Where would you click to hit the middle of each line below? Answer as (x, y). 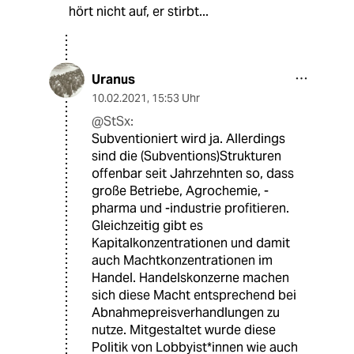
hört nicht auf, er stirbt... (138, 11)
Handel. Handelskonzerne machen (190, 277)
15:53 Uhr (176, 98)
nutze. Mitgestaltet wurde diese (184, 330)
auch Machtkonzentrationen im (182, 260)
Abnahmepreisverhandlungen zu (186, 312)
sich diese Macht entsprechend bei (194, 295)
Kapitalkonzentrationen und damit (191, 243)
